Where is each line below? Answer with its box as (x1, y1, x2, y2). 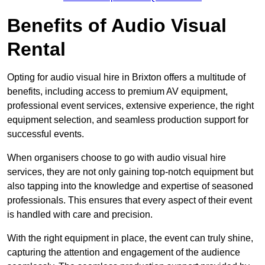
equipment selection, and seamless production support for (7, 115, 248, 125)
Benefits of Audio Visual (7, 15, 227, 37)
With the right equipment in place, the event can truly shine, (7, 233, 253, 244)
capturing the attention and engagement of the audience (7, 247, 240, 258)
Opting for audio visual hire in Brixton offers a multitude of (7, 72, 245, 83)
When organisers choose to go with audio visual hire (7, 153, 226, 163)
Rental (7, 38, 66, 60)
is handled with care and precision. (7, 209, 153, 220)
